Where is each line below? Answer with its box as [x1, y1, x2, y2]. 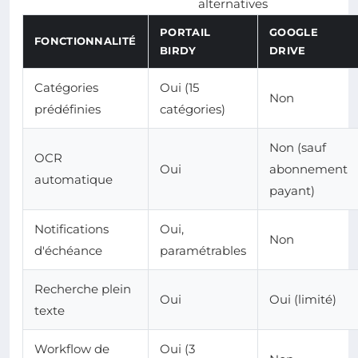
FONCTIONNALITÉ [34, 34, 137, 48]
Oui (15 [160, 80, 199, 96]
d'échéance [34, 243, 102, 259]
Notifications [34, 221, 109, 237]
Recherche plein [34, 281, 131, 297]
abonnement [269, 161, 348, 177]
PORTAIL [160, 26, 211, 39]
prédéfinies [34, 101, 101, 117]
